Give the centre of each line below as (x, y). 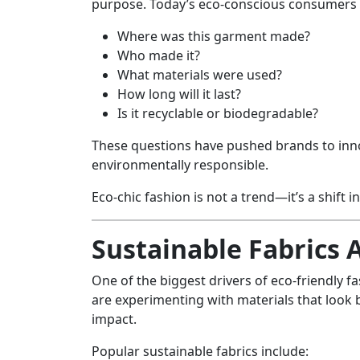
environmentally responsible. (180, 165)
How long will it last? (179, 94)
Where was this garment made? (214, 37)
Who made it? (159, 56)
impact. (114, 319)
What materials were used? (200, 75)
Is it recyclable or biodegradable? (218, 114)
